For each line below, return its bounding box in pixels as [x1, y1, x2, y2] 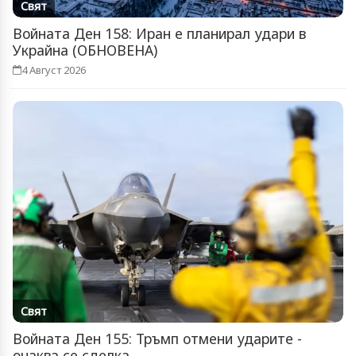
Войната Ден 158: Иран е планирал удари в [13, 24, 306, 44]
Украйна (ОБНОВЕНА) [13, 41, 157, 60]
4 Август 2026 [21, 63, 86, 78]
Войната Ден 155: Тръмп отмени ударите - [13, 328, 302, 348]
